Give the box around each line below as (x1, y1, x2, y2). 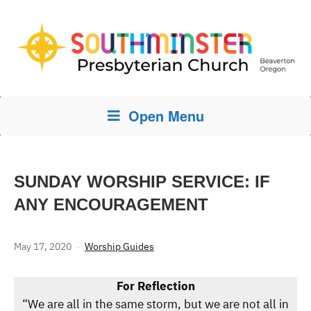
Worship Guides (85, 240, 154, 253)
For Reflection (116, 278, 195, 294)
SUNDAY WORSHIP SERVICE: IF (14, 172, 270, 192)
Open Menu (128, 106, 204, 126)
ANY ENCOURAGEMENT (14, 195, 208, 215)
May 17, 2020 (14, 240, 72, 253)
